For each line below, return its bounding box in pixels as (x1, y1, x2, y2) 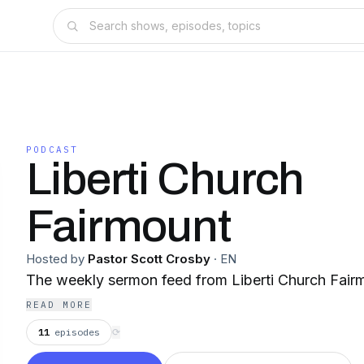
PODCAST (26, 144, 79, 155)
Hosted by (26, 251, 84, 266)
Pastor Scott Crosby (88, 251, 210, 266)
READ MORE (26, 299, 92, 310)
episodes (54, 326, 100, 338)
